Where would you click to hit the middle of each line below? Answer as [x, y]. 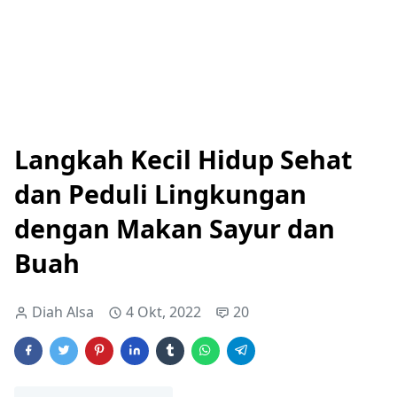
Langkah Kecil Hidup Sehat [183, 160]
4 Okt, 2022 [163, 312]
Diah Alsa [63, 312]
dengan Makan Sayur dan [175, 229]
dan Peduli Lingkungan [160, 194]
